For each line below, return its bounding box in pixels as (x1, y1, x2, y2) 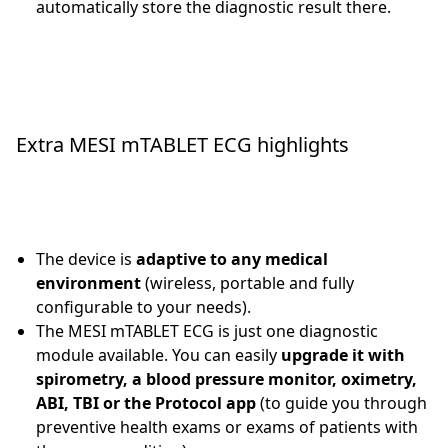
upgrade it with (281, 344, 405, 367)
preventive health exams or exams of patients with (36, 416, 418, 439)
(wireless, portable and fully (141, 272, 354, 295)
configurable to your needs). (36, 296, 251, 319)
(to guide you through (256, 392, 427, 415)
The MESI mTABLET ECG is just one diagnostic (36, 320, 378, 343)
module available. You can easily (36, 344, 281, 367)
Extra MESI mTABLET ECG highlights (16, 131, 349, 159)
